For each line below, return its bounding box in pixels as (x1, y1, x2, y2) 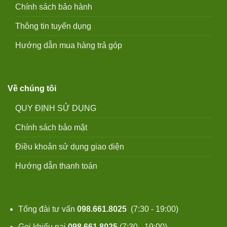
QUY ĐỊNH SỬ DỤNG (15, 103, 96, 112)
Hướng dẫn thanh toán (15, 161, 97, 170)
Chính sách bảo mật (15, 123, 87, 132)
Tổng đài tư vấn (18, 204, 77, 213)
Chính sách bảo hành (15, 2, 92, 11)
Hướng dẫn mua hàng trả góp (15, 41, 122, 50)
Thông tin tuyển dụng (15, 21, 91, 30)
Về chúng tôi (8, 84, 56, 93)
